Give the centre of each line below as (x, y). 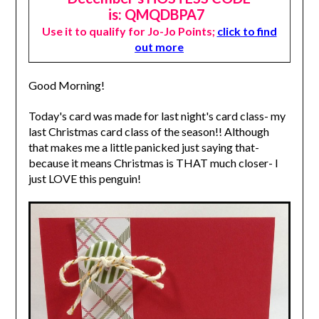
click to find (247, 31)
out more (159, 47)
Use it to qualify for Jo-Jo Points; (129, 31)
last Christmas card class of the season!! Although (148, 132)
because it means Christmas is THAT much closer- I (153, 163)
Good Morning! (67, 85)
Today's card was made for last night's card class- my (157, 116)
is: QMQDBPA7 (156, 15)
